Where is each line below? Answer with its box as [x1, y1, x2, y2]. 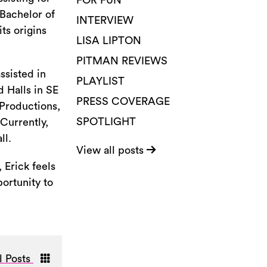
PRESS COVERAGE [76, 96, 170, 107]
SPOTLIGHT [76, 116, 136, 127]
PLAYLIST [76, 76, 125, 86]
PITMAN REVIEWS [76, 55, 167, 66]
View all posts [76, 145, 147, 156]
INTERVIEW [76, 15, 133, 26]
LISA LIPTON [76, 35, 141, 46]
